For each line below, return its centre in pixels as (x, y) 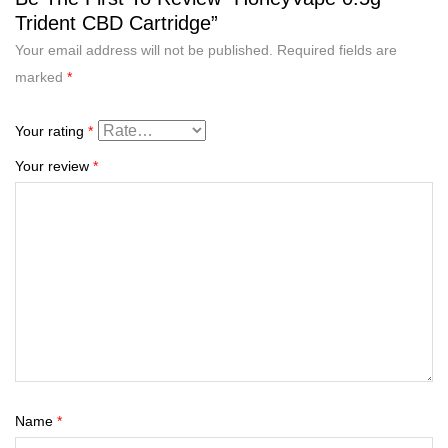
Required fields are (337, 49)
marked (41, 76)
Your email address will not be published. (144, 49)
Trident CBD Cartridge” (116, 22)
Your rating (51, 130)
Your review (54, 165)
